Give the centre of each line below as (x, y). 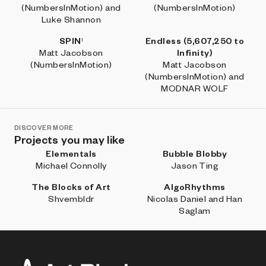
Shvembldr (71, 198)
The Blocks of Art (71, 186)
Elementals (71, 153)
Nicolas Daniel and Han (195, 198)
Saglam (195, 210)
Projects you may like (70, 139)
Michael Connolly (71, 165)
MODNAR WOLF (195, 88)
